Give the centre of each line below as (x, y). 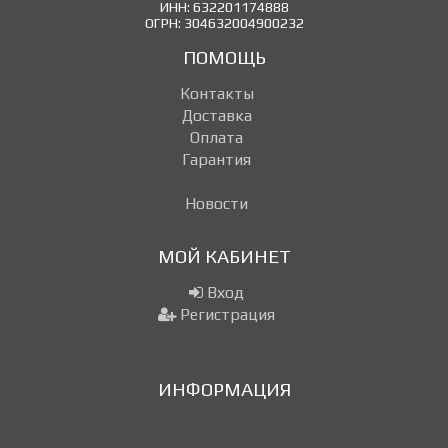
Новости (216, 204)
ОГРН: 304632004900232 (224, 23)
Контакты (216, 94)
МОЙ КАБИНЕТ (224, 256)
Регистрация (225, 315)
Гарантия (216, 160)
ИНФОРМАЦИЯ (224, 389)
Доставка (216, 116)
